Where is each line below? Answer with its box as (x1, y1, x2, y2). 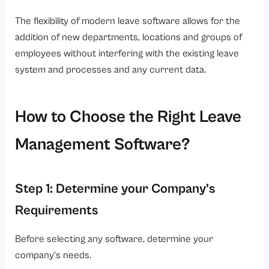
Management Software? (15, 134, 191, 154)
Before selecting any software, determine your (15, 233, 214, 245)
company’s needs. (15, 249, 92, 261)
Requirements (15, 202, 98, 217)
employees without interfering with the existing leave (15, 47, 240, 59)
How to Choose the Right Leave (15, 106, 242, 126)
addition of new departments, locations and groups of (15, 31, 243, 43)
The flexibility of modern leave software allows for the (15, 14, 241, 26)
